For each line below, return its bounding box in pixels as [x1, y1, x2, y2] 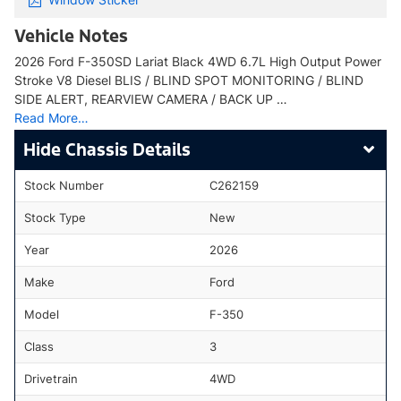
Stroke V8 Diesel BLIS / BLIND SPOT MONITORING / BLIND [14, 72, 363, 88]
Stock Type [24, 209, 86, 225]
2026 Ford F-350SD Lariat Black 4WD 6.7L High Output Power [14, 53, 381, 69]
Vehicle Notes [14, 24, 128, 47]
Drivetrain [24, 371, 78, 386]
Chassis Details [65, 138, 191, 160]
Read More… [14, 109, 89, 125]
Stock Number [24, 177, 104, 192]
